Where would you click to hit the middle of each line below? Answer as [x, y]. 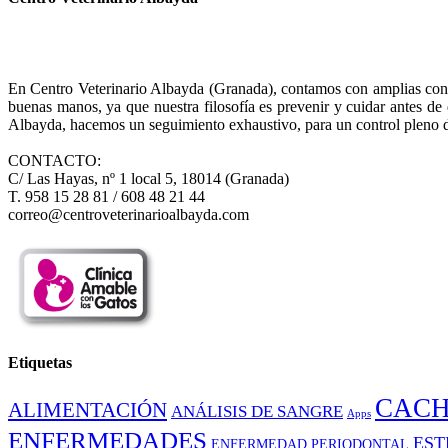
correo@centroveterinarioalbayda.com [128, 215]
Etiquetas [40, 362]
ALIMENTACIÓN [87, 410]
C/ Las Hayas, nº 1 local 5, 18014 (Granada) [148, 179]
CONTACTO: [54, 161]
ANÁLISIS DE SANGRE [257, 412]
